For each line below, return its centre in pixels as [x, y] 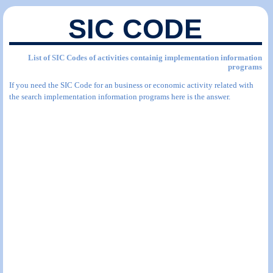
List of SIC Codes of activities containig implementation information [145, 58]
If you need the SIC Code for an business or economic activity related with [131, 85]
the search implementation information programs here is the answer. [120, 97]
